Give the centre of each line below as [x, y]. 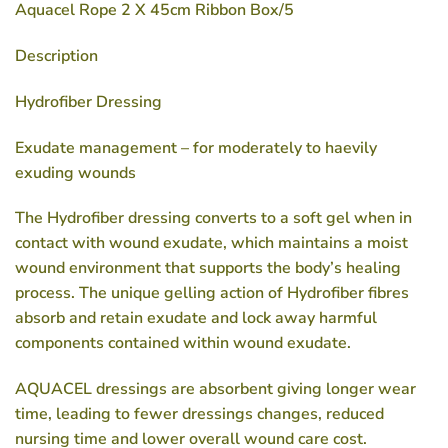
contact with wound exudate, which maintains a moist [211, 243]
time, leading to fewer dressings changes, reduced [199, 414]
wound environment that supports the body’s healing [208, 268]
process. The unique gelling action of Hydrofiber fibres [212, 293]
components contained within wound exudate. [183, 343]
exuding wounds [75, 172]
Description [56, 56]
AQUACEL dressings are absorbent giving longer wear [215, 389]
